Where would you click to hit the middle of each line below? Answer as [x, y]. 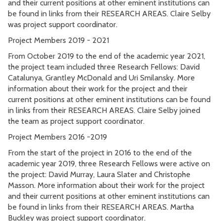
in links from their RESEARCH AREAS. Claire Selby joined [104, 110]
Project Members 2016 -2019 [57, 137]
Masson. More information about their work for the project [106, 185]
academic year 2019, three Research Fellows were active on [109, 164]
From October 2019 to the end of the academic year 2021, [107, 56]
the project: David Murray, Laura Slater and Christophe [99, 174]
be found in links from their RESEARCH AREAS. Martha [101, 207]
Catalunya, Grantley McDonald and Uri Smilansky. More [101, 78]
